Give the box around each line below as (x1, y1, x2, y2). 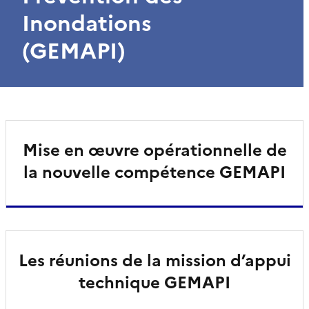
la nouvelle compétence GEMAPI (23, 159, 286, 185)
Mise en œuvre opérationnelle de (22, 137, 287, 163)
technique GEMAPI (79, 270, 230, 295)
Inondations (22, 6, 152, 40)
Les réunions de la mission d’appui (18, 248, 291, 273)
